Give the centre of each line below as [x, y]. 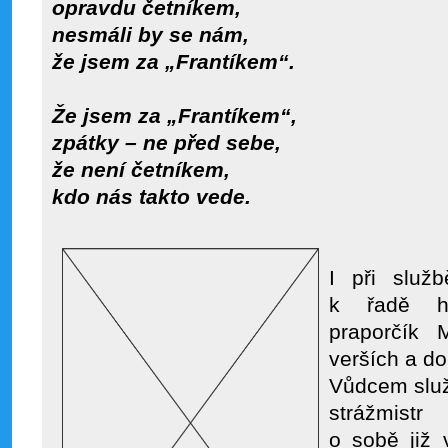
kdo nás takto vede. [151, 197]
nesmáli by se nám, [150, 35]
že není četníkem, [141, 170]
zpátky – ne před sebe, [166, 143]
